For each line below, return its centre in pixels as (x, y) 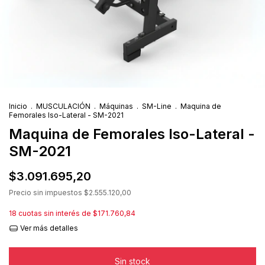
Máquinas (116, 106)
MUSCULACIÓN (63, 106)
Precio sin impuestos (46, 193)
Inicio (18, 106)
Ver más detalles (48, 228)
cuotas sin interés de (56, 213)
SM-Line (157, 106)
